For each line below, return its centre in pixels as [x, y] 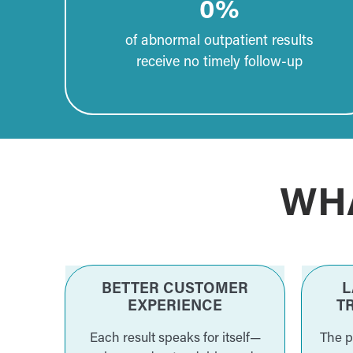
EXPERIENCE [175, 307]
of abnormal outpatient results [220, 42]
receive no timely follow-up [220, 63]
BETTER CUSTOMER [175, 290]
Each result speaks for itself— [175, 339]
